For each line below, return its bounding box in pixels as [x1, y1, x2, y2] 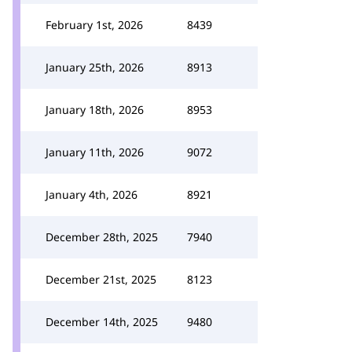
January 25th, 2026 [46, 60, 144, 75]
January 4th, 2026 [46, 187, 137, 202]
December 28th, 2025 [46, 229, 158, 244]
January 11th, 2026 [46, 145, 144, 159]
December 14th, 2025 [46, 314, 158, 329]
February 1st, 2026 [46, 17, 143, 32]
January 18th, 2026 [46, 102, 144, 117]
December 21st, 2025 [46, 272, 156, 287]
